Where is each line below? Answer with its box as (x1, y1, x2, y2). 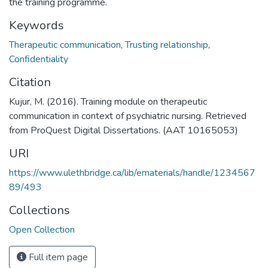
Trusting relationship (125, 38, 208, 51)
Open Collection (9, 223, 75, 236)
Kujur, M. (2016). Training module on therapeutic (9, 95, 207, 108)
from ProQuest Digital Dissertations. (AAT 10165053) (9, 123, 238, 137)
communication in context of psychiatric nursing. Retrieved (9, 109, 246, 123)
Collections (9, 202, 70, 218)
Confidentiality (9, 52, 68, 66)
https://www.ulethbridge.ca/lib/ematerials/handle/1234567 (9, 166, 255, 179)
